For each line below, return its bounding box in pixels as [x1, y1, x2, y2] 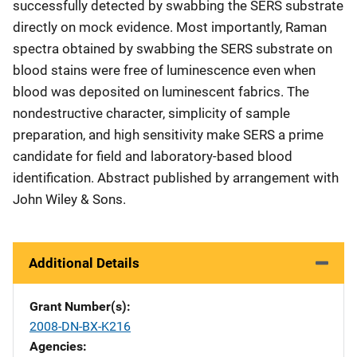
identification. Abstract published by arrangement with [13, 170, 339, 186]
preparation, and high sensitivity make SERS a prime [13, 127, 324, 143]
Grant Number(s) [29, 299, 127, 314]
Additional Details [29, 255, 139, 271]
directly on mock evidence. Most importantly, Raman [13, 19, 327, 35]
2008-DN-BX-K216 [29, 319, 131, 334]
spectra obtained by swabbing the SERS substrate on [13, 41, 332, 57]
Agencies [29, 339, 83, 354]
